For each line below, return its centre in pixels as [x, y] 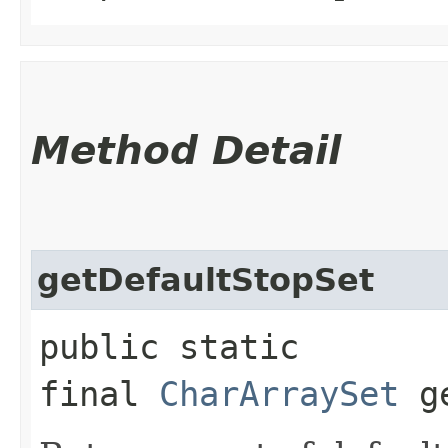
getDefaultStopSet [205, 279]
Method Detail [186, 150]
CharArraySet [279, 393]
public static [169, 346]
